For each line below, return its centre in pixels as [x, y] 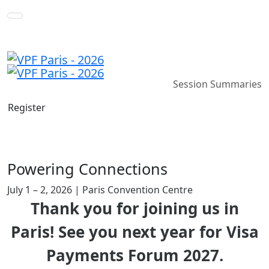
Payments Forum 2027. [134, 255]
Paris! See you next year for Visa [134, 232]
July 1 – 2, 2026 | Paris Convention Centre [100, 190]
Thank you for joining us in [134, 208]
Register [27, 108]
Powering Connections [87, 169]
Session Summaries [217, 84]
